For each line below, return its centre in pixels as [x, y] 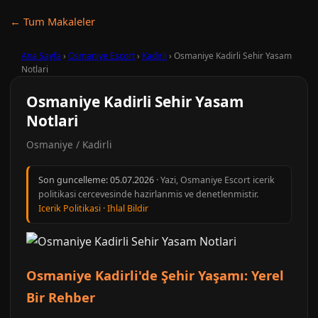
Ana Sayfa [41, 56]
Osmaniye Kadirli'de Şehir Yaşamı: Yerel [155, 275]
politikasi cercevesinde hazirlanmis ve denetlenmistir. [148, 194]
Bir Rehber [61, 297]
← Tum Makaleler [53, 21]
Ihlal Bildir [128, 208]
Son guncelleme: [74, 180]
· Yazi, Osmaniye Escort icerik [214, 180]
